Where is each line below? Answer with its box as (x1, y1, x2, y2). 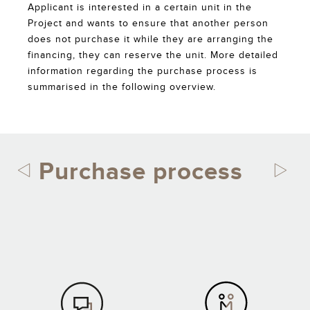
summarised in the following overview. (28, 82, 216, 93)
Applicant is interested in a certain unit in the (28, 2, 252, 13)
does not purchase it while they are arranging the (28, 34, 273, 45)
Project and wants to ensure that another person (28, 18, 268, 29)
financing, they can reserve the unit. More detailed (28, 50, 278, 61)
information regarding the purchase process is (28, 66, 257, 77)
